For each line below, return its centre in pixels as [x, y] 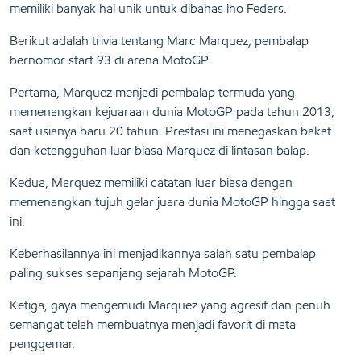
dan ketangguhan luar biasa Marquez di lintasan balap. [160, 151]
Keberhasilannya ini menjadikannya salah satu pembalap [163, 254]
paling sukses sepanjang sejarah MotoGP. [123, 273]
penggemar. [44, 344]
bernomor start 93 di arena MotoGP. [110, 60]
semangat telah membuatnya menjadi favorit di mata [153, 325]
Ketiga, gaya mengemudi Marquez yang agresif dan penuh [170, 305]
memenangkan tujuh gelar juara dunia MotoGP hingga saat [172, 202]
